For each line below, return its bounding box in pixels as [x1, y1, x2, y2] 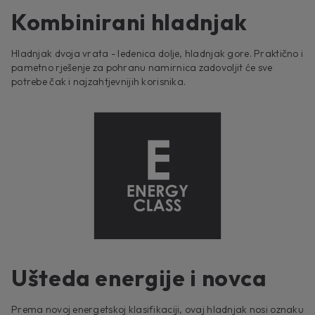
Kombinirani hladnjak [11, 8, 247, 37]
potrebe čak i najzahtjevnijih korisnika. [11, 75, 186, 89]
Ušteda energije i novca [11, 264, 267, 292]
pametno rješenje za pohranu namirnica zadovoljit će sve [11, 61, 273, 75]
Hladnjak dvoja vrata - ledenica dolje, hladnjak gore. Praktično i [11, 47, 304, 60]
